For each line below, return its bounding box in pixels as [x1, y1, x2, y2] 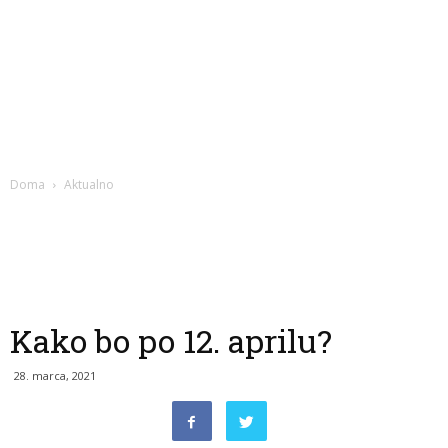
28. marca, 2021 [14, 368, 96, 383]
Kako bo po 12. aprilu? [10, 319, 332, 362]
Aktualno [64, 176, 114, 193]
